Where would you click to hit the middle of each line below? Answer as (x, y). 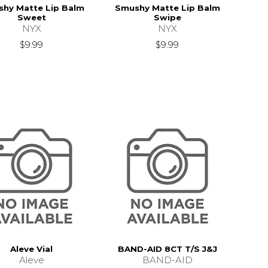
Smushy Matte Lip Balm (167, 7)
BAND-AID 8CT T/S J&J (167, 249)
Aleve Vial (32, 249)
